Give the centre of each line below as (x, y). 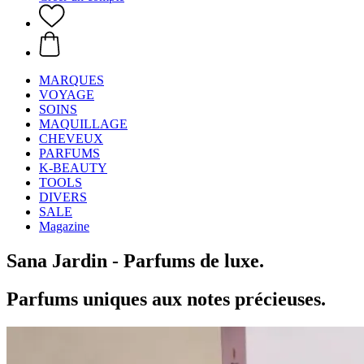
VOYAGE (67, 95)
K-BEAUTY (73, 168)
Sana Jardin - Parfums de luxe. (135, 260)
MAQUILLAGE (83, 124)
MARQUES (71, 80)
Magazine (64, 226)
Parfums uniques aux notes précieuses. (166, 299)
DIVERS (63, 197)
